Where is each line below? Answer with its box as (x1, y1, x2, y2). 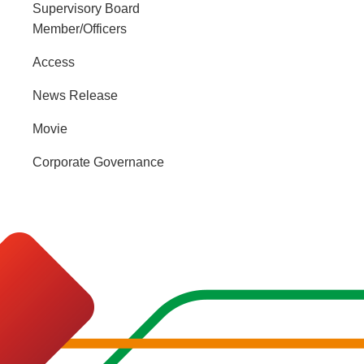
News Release (32, 88, 118, 102)
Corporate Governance (32, 154, 164, 169)
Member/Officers (32, 21, 127, 36)
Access (32, 54, 75, 69)
